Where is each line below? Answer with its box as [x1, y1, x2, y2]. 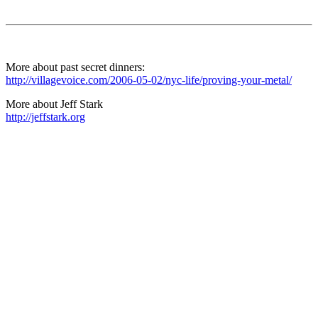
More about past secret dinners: [6, 60, 145, 73]
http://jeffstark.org [6, 110, 85, 123]
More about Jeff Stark [6, 97, 103, 110]
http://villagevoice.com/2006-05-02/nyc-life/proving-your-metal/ [6, 73, 292, 86]
